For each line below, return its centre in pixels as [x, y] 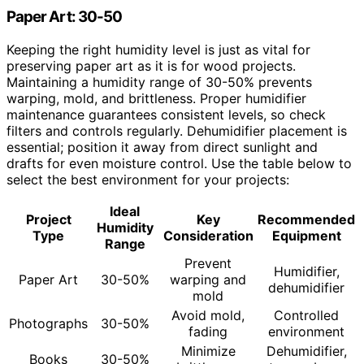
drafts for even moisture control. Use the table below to [179, 163]
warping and [208, 279]
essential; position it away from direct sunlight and [162, 147]
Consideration [208, 236]
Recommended [306, 219]
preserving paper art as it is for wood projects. [151, 66]
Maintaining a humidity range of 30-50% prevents [159, 82]
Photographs [48, 323]
